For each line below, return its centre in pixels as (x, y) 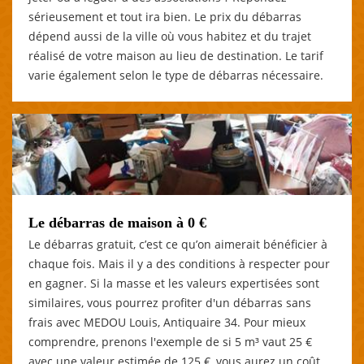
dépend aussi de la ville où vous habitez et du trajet (170, 36)
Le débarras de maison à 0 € (117, 222)
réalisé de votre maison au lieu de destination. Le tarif (176, 55)
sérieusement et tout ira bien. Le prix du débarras (165, 16)
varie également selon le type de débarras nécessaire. (176, 75)
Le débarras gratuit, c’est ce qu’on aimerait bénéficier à (178, 244)
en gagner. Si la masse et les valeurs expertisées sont (174, 283)
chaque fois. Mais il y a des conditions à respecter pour (179, 263)
